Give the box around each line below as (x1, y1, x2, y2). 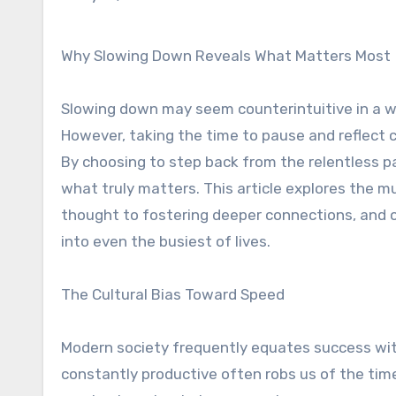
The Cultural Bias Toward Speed (61, 286, 285, 303)
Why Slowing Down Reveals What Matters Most (73, 47, 391, 65)
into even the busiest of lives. (61, 232, 270, 250)
